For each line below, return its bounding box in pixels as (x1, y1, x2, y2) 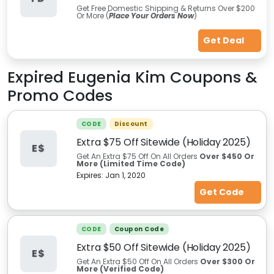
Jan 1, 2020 (105, 170, 146, 180)
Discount (114, 119, 148, 128)
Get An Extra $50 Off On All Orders (76, 256, 200, 267)
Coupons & (166, 67, 257, 88)
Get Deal (202, 34, 246, 46)
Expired (7, 67, 68, 88)
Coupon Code (114, 224, 164, 234)
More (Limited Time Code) (76, 158, 185, 169)
